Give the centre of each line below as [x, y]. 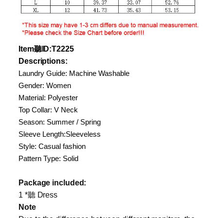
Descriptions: [43, 61]
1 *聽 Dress [38, 195]
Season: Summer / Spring [60, 122]
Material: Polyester [48, 97]
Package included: [53, 182]
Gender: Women [45, 85]
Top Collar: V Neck [48, 109]
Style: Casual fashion [52, 146]
